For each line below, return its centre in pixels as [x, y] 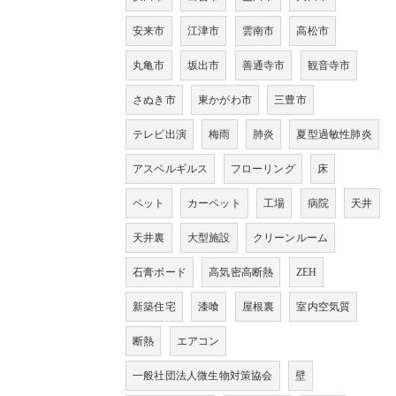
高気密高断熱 [241, 272]
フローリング [263, 168]
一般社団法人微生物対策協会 [203, 375]
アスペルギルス [171, 168]
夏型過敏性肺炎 [334, 134]
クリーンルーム [290, 237]
